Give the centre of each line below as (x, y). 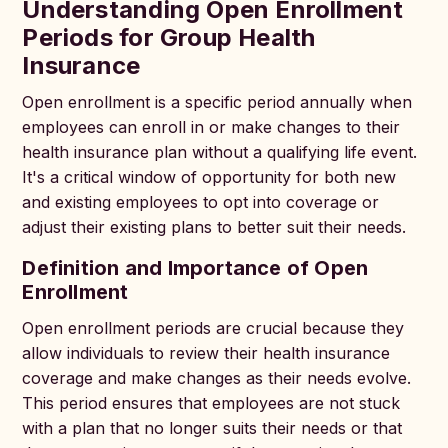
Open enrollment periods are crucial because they (213, 328)
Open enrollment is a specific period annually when (217, 102)
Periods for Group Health (169, 37)
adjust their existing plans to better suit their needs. (214, 227)
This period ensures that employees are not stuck (211, 403)
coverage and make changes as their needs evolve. (217, 378)
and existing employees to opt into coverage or (201, 202)
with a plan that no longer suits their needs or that (212, 428)
